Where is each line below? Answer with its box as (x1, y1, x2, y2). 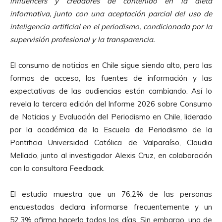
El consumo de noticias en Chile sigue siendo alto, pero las (10, 60, 212, 70)
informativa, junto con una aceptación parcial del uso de (10, 8, 212, 18)
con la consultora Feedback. (10, 163, 105, 173)
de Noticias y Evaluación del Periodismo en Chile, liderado (10, 111, 212, 121)
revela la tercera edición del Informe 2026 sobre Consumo (10, 99, 212, 109)
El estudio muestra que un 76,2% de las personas (10, 189, 212, 199)
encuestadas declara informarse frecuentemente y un (10, 202, 212, 212)
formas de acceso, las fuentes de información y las (10, 73, 212, 83)
